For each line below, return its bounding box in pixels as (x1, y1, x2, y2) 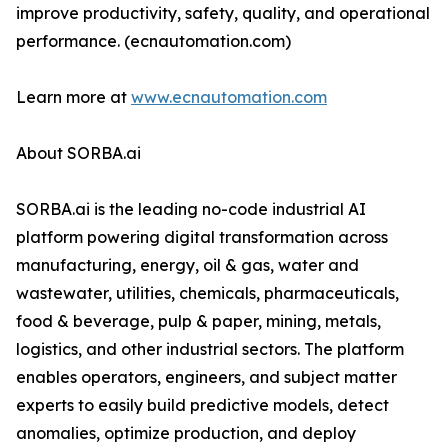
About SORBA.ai (16, 143, 141, 164)
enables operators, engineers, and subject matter (16, 367, 397, 388)
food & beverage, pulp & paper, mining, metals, (16, 311, 381, 332)
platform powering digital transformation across (16, 227, 388, 248)
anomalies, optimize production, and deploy (16, 423, 356, 444)
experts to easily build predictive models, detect (16, 395, 389, 416)
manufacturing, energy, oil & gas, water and (16, 255, 359, 276)
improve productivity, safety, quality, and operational (16, 3, 430, 24)
